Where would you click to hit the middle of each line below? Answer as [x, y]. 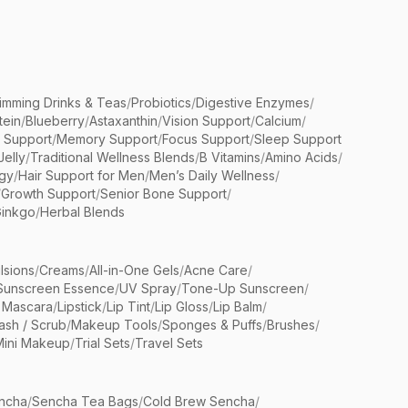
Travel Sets [169, 343]
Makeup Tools [114, 325]
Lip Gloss [182, 306]
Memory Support [107, 139]
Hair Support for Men [82, 175]
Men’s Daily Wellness [212, 175]
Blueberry [55, 121]
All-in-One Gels [134, 270]
